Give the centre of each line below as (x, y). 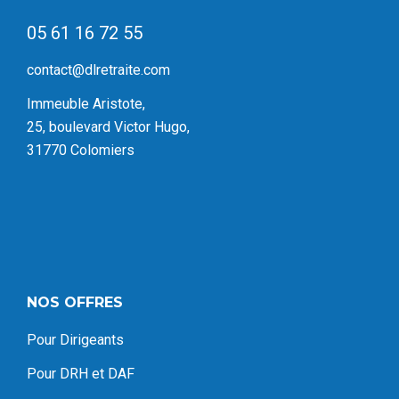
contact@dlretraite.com (98, 70)
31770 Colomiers (81, 151)
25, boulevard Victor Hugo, (108, 127)
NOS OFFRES (75, 303)
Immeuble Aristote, (86, 104)
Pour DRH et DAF (81, 374)
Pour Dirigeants (75, 340)
